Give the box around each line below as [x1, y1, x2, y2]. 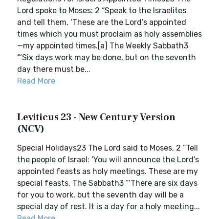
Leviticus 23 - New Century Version [17, 111, 175, 124]
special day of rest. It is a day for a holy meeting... [17, 202, 200, 211]
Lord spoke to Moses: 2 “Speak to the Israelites [17, 6, 186, 15]
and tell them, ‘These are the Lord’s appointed [17, 18, 186, 27]
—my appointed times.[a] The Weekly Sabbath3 [17, 41, 188, 50]
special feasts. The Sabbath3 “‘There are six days [17, 178, 197, 188]
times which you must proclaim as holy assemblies [17, 29, 202, 39]
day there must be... [17, 65, 90, 74]
